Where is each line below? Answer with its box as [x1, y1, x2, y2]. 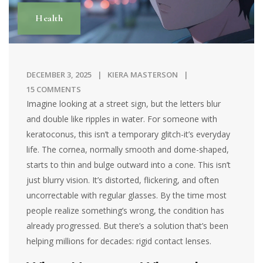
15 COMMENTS [26, 84, 81, 95]
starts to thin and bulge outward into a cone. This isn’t [26, 159, 231, 171]
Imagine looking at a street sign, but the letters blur [26, 98, 221, 110]
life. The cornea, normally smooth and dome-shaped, [26, 144, 230, 156]
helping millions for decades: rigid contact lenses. [26, 235, 212, 247]
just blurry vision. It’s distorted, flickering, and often [26, 174, 220, 186]
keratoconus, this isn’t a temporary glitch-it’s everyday [26, 129, 231, 140]
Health [35, 12, 63, 25]
